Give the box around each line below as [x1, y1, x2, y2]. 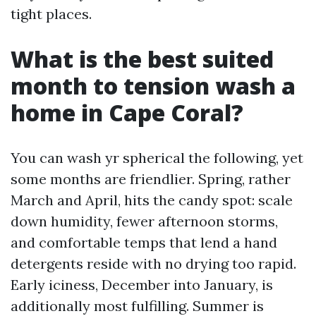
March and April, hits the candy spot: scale [11, 191, 293, 209]
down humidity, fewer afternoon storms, [11, 212, 278, 230]
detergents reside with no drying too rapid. [11, 255, 296, 272]
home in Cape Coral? [11, 97, 243, 128]
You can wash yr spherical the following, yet [11, 149, 303, 166]
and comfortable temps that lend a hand [11, 233, 277, 251]
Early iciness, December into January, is [11, 276, 273, 293]
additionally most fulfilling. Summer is [11, 297, 264, 315]
